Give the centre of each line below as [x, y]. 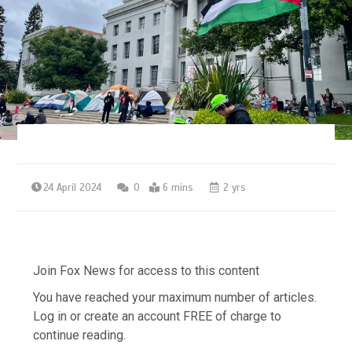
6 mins [178, 187]
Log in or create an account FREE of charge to [158, 316]
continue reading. [80, 335]
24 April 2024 [73, 187]
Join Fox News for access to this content [147, 270]
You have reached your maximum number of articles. [175, 297]
